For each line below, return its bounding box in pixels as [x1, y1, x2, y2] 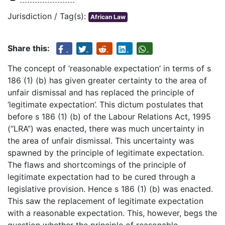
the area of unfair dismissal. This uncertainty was [8, 136, 194, 146]
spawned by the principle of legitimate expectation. [8, 148, 204, 158]
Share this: [8, 43, 50, 54]
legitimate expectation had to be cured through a [8, 172, 195, 182]
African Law [90, 13, 126, 21]
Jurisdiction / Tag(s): [8, 11, 88, 22]
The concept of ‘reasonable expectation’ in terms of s [8, 63, 211, 74]
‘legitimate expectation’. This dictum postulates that [8, 99, 203, 110]
